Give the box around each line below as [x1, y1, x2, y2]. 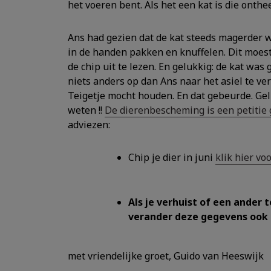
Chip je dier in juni [128, 151, 215, 164]
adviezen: [68, 118, 110, 131]
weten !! [68, 103, 105, 117]
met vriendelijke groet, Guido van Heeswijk [68, 249, 264, 263]
